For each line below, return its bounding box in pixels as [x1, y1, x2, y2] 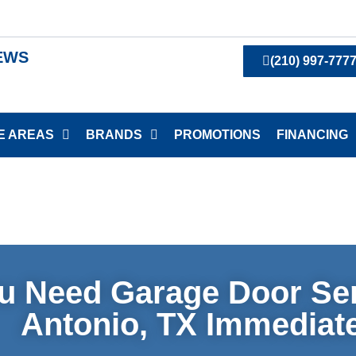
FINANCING [277, 128, 348, 141]
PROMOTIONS [174, 128, 261, 141]
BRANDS [86, 128, 142, 141]
